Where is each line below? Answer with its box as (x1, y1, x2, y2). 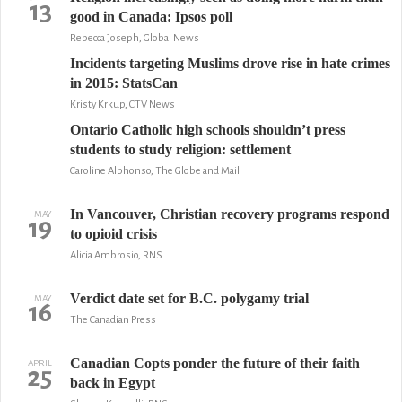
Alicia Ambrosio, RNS (69, 249, 162, 261)
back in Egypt (69, 375, 155, 390)
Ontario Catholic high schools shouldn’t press (69, 122, 345, 137)
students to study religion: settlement (69, 142, 291, 157)
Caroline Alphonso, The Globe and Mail (69, 165, 240, 177)
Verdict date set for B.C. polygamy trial (69, 291, 309, 306)
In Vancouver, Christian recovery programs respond (69, 206, 389, 222)
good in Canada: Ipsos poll (69, 9, 232, 24)
